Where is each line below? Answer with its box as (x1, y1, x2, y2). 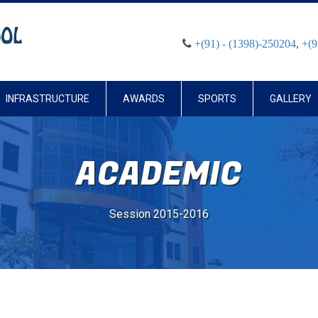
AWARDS (123, 93, 165, 104)
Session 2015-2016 (109, 207, 209, 221)
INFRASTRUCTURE (6, 93, 89, 104)
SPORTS (198, 93, 236, 104)
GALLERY (270, 93, 312, 104)
